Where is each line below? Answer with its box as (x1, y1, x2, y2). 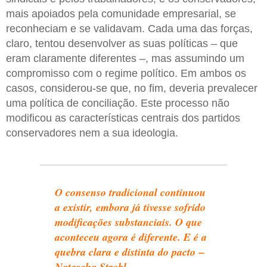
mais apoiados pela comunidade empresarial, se (6, 8, 236, 20)
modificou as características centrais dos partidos (6, 112, 240, 125)
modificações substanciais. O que (55, 215, 203, 230)
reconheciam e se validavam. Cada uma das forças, (6, 23, 253, 35)
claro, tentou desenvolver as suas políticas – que (6, 38, 238, 50)
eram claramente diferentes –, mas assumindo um (6, 52, 244, 65)
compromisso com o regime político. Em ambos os (6, 67, 246, 80)
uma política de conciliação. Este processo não (6, 97, 229, 110)
